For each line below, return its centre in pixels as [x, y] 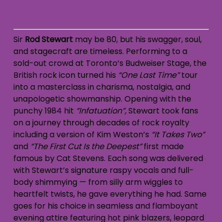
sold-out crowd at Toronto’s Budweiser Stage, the [110, 63]
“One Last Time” [148, 75]
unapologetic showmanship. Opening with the [102, 99]
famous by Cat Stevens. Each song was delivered [108, 158]
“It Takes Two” [178, 135]
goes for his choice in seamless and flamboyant [106, 206]
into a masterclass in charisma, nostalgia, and [102, 87]
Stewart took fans [162, 111]
